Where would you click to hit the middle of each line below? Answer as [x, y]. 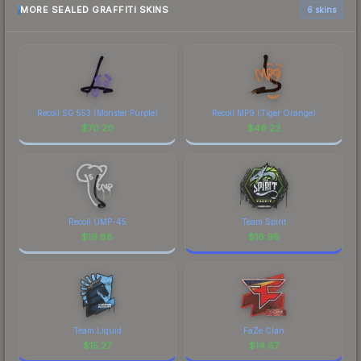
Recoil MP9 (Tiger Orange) [264, 112]
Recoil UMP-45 [97, 221]
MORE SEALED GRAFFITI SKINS [94, 10]
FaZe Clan [264, 330]
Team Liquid [97, 330]
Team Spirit [264, 221]
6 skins [322, 9]
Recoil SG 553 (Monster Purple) [97, 112]
